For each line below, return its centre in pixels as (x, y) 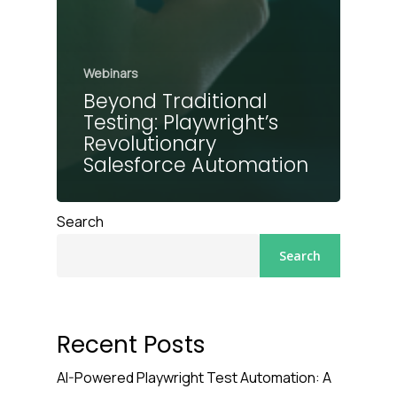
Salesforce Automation (196, 164)
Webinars (111, 73)
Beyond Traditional (175, 101)
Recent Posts (131, 344)
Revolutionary (150, 143)
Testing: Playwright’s (181, 122)
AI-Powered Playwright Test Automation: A (194, 377)
